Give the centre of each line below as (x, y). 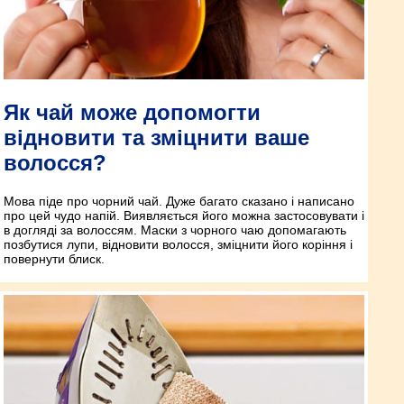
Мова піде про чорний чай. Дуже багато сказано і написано (179, 202)
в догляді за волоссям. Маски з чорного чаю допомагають (175, 230)
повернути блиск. (54, 259)
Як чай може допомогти (132, 113)
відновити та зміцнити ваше (156, 138)
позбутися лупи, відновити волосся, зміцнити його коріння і (178, 245)
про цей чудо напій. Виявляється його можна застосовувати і (184, 216)
